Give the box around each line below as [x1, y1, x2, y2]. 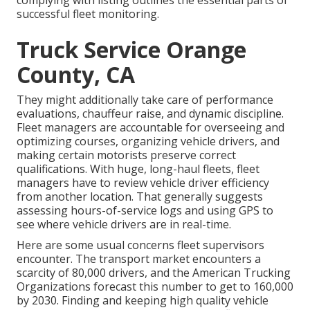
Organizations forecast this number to [17, 279, 217, 295]
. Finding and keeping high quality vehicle [57, 293, 268, 309]
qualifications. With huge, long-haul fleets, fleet [17, 161, 259, 177]
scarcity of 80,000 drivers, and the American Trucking [17, 265, 291, 281]
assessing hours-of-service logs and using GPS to [17, 203, 273, 219]
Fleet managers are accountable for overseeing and [17, 120, 284, 136]
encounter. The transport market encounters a [17, 251, 261, 267]
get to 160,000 [217, 279, 293, 295]
